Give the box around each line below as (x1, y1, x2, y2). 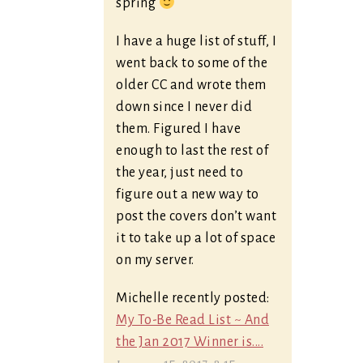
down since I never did (116, 100, 252, 114)
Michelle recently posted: (116, 291, 270, 305)
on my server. (116, 253, 194, 267)
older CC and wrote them (116, 78, 267, 92)
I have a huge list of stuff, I (116, 34, 276, 49)
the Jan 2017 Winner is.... (116, 335, 263, 349)
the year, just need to (116, 165, 243, 180)
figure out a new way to (116, 187, 259, 202)
